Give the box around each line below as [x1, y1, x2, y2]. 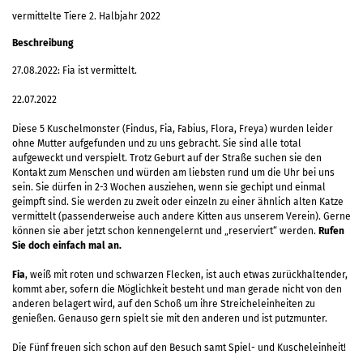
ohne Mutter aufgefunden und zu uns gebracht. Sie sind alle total [12, 137, 301, 149]
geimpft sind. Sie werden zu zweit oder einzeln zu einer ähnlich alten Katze [12, 195, 344, 207]
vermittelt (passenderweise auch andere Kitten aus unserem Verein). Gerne [12, 210, 351, 222]
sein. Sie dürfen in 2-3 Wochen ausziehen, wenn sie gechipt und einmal [12, 181, 326, 193]
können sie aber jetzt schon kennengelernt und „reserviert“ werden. [12, 224, 318, 237]
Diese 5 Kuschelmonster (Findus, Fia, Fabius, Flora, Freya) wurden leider [12, 122, 333, 135]
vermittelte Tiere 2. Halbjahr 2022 [12, 10, 160, 22]
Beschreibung [12, 36, 74, 49]
